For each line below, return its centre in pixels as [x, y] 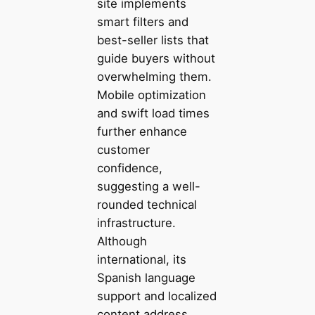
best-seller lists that [153, 40]
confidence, [129, 168]
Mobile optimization [151, 95]
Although [122, 241]
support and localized [156, 296]
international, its [141, 259]
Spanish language [146, 277]
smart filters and [142, 21]
